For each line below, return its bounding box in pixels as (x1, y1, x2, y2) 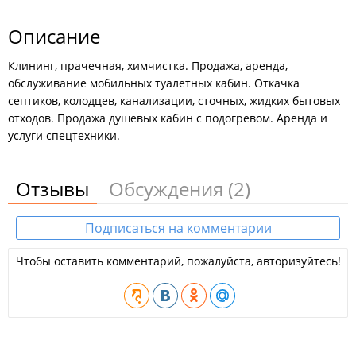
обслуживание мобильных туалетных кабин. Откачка (8, 75, 300, 91)
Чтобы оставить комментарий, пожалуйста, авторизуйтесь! (15, 253, 341, 269)
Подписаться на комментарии (84, 219, 272, 237)
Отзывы (16, 176, 89, 202)
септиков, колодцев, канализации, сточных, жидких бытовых (8, 93, 340, 108)
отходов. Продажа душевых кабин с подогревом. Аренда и (8, 110, 327, 126)
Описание (8, 23, 100, 49)
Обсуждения (109, 176, 228, 202)
